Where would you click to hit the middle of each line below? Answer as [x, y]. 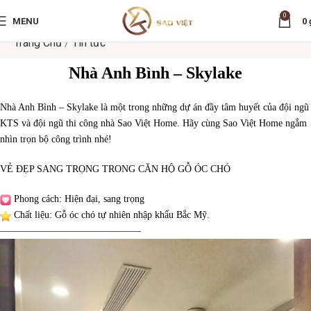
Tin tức [89, 43]
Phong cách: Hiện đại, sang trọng [78, 199]
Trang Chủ [38, 43]
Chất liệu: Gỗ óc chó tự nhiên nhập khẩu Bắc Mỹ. [110, 215]
